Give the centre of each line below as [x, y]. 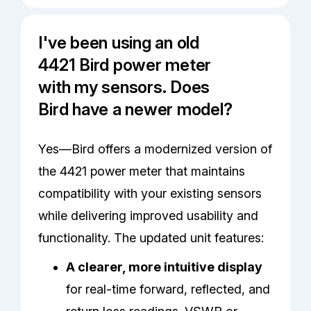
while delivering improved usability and [149, 216]
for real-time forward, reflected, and [168, 289]
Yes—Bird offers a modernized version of [155, 149]
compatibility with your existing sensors [150, 194]
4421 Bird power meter [125, 65]
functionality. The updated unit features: [151, 238]
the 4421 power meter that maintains [142, 171]
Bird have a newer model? [135, 110]
